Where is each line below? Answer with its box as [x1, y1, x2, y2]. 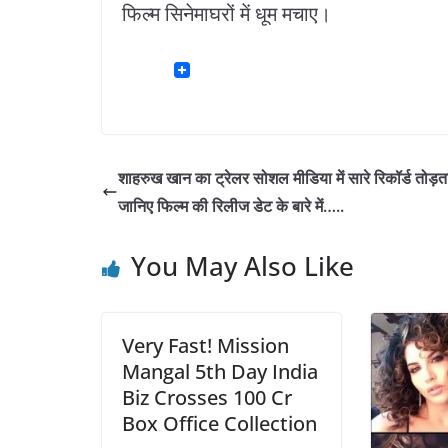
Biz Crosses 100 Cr [122, 384, 292, 412]
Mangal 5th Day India [122, 358, 318, 386]
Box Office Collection [122, 410, 317, 438]
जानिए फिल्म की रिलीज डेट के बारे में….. [118, 195, 344, 218]
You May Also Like [131, 248, 354, 285]
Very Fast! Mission [122, 332, 289, 360]
